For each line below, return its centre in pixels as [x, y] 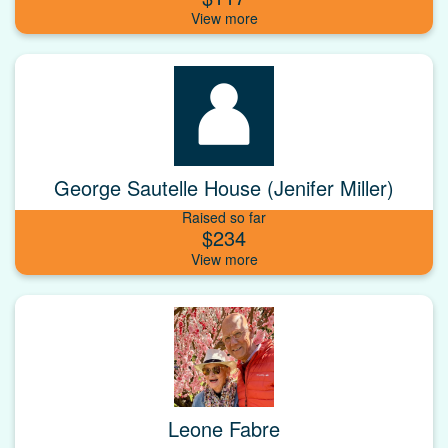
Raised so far [224, 217]
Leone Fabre [224, 429]
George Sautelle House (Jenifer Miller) [224, 188]
